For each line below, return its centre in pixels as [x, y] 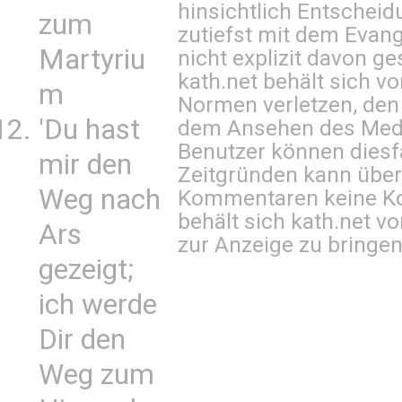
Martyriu [92, 60]
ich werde [98, 305]
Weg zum [96, 375]
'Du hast [89, 130]
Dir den [82, 340]
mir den [85, 165]
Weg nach [100, 200]
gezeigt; [86, 270]
